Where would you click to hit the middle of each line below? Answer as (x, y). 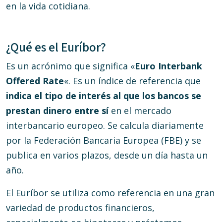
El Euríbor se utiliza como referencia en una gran (110, 193)
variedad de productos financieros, (80, 208)
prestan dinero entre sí (57, 111)
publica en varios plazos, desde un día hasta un (107, 155)
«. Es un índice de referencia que (132, 81)
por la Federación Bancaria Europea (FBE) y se (104, 140)
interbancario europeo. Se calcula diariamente (105, 125)
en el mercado (140, 111)
